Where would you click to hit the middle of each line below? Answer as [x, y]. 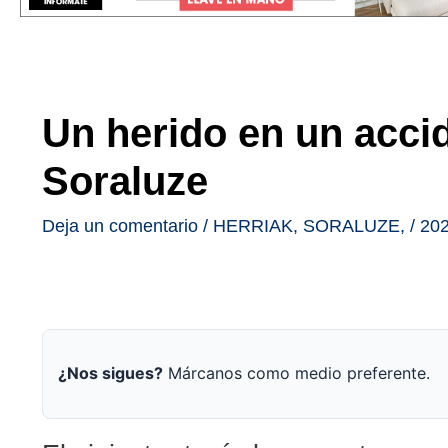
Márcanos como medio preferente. [296, 373]
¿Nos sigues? [110, 373]
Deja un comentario [120, 225]
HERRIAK [253, 225]
